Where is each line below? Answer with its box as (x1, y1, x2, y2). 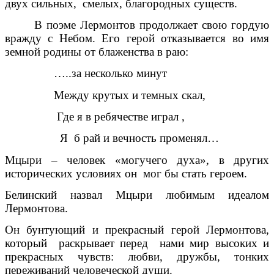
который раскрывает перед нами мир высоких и (5, 237, 269, 250)
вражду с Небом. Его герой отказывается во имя (5, 32, 269, 45)
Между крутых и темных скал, (5, 88, 206, 102)
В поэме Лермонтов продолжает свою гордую (5, 18, 269, 32)
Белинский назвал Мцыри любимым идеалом (5, 188, 269, 202)
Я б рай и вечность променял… (5, 131, 219, 145)
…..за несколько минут (5, 67, 167, 80)
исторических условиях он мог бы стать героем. (5, 166, 247, 180)
